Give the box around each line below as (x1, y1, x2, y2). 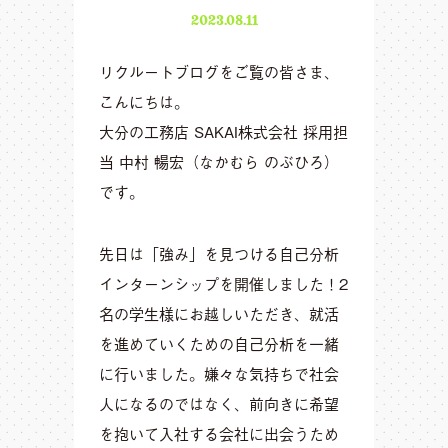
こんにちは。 (99, 90, 189, 112)
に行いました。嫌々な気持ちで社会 (99, 362, 339, 384)
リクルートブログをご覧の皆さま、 (99, 60, 339, 82)
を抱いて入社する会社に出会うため (99, 422, 339, 444)
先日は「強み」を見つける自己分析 (99, 242, 339, 264)
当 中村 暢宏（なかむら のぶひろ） (99, 150, 339, 172)
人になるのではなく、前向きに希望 (99, 392, 339, 414)
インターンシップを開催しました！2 (99, 272, 348, 294)
